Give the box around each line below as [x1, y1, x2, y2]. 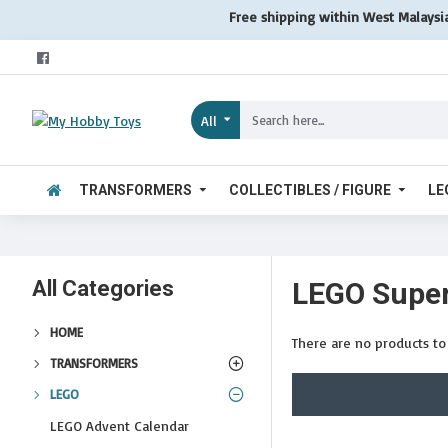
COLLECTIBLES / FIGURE [229, 181, 391, 198]
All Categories [32, 276, 174, 301]
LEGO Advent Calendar [50, 417, 189, 434]
